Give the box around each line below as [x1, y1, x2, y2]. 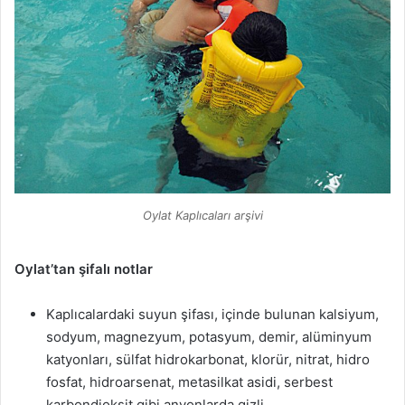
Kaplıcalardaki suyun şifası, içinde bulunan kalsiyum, [46, 305, 379, 323]
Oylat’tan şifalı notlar [14, 259, 153, 278]
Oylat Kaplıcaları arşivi [142, 207, 263, 222]
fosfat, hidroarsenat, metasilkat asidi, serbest [46, 372, 333, 391]
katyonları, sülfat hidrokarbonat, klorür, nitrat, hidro [46, 350, 370, 368]
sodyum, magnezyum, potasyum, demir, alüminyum [46, 327, 372, 345]
